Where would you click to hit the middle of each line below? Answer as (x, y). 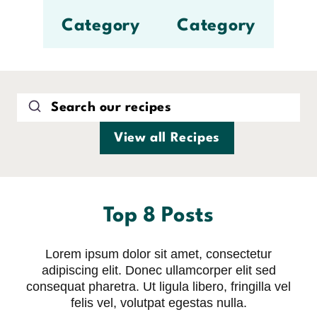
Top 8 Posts (158, 216)
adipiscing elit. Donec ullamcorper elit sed (158, 270)
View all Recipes (167, 138)
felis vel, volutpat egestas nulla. (158, 302)
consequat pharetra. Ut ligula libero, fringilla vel (158, 286)
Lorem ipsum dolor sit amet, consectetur (158, 254)
